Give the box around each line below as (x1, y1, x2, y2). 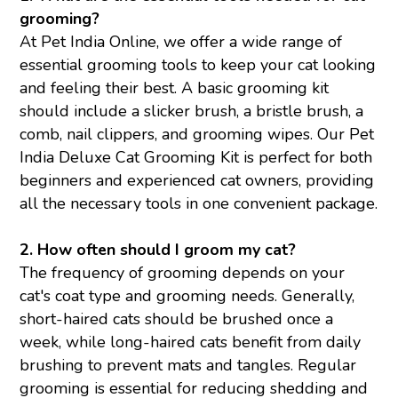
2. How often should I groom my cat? (20, 239, 297, 261)
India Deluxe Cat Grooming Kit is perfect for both (20, 147, 373, 169)
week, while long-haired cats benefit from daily (20, 331, 362, 354)
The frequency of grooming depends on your (20, 262, 346, 284)
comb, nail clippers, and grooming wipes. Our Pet (20, 123, 375, 146)
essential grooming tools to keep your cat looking (20, 54, 377, 76)
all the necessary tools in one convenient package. (20, 193, 378, 215)
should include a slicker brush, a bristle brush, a (20, 100, 364, 123)
